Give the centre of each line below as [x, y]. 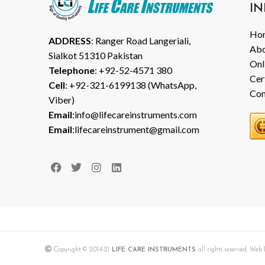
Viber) [62, 99]
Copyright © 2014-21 [80, 250]
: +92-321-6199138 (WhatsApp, [131, 85]
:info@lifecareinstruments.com [135, 114]
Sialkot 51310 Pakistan [96, 55]
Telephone [72, 70]
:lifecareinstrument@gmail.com [136, 129]
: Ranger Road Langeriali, [141, 40]
